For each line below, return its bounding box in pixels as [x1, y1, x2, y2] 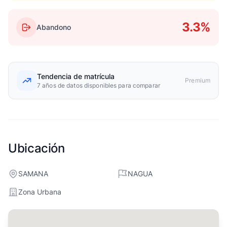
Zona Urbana [18, 187, 61, 196]
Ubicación [8, 141, 65, 156]
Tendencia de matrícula [37, 72, 115, 81]
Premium [185, 77, 210, 84]
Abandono [36, 23, 71, 31]
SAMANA [18, 169, 48, 178]
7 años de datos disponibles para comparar [37, 82, 160, 89]
